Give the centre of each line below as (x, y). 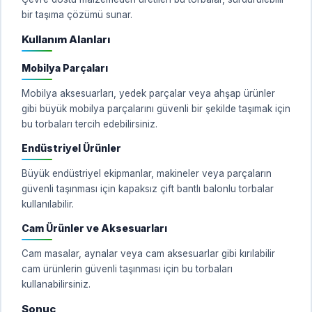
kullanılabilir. (48, 204)
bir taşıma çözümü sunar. (77, 14)
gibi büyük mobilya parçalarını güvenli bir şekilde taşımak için (156, 108)
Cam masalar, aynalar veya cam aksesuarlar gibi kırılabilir (148, 253)
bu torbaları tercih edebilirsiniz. (89, 124)
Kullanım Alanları (66, 39)
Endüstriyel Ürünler (71, 148)
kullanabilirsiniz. (56, 284)
